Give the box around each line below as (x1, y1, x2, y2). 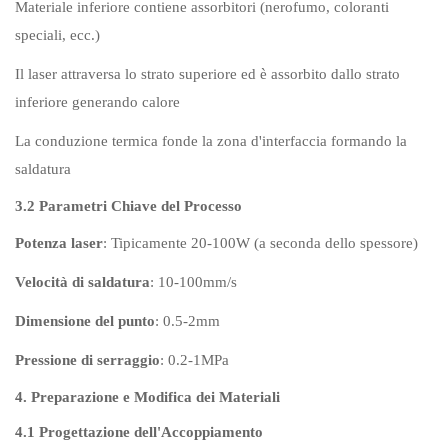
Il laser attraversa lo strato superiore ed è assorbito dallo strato (15, 66, 400, 82)
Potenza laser (15, 235, 103, 251)
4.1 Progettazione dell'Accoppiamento (15, 424, 263, 440)
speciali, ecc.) (15, 27, 100, 43)
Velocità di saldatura (15, 274, 150, 290)
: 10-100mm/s (150, 274, 237, 290)
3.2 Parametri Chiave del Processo (15, 198, 242, 214)
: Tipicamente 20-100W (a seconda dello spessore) (103, 235, 418, 251)
